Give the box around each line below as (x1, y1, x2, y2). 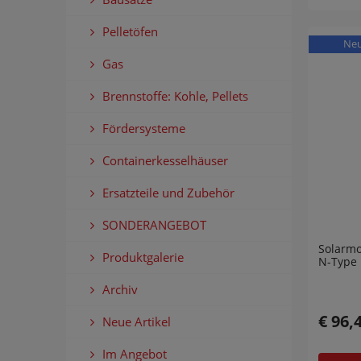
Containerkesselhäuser (102, 151, 228, 168)
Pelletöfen (102, 23, 158, 39)
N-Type (318, 253, 357, 269)
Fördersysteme (102, 119, 185, 136)
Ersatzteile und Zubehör (102, 184, 234, 201)
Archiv (102, 280, 138, 297)
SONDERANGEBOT (102, 216, 206, 233)
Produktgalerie (102, 248, 184, 265)
